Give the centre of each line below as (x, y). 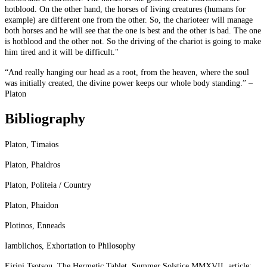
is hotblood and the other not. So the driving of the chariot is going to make (133, 42)
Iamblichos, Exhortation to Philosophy (70, 246)
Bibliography (45, 119)
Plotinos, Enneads (35, 226)
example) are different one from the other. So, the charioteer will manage (129, 20)
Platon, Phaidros (32, 165)
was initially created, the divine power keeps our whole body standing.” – (129, 83)
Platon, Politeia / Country (48, 185)
